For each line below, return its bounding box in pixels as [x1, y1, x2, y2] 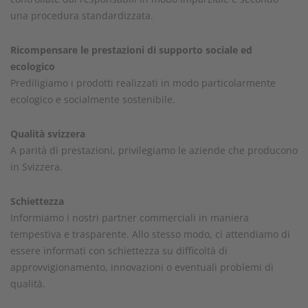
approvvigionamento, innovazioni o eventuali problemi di [10, 261, 274, 274]
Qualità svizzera [10, 127, 85, 140]
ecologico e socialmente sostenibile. [10, 93, 175, 106]
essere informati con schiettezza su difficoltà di [10, 244, 228, 257]
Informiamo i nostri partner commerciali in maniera [10, 211, 249, 224]
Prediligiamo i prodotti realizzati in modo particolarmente [10, 76, 276, 89]
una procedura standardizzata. [10, 9, 153, 22]
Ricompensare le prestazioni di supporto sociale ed [10, 43, 252, 56]
